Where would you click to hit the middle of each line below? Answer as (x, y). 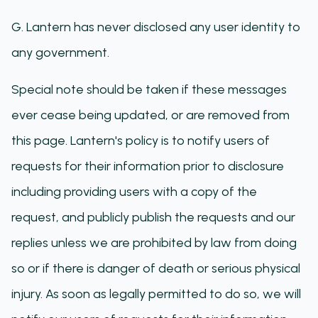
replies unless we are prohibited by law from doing (154, 243)
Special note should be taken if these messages (149, 89)
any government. (60, 53)
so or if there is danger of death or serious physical (156, 268)
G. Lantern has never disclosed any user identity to (156, 27)
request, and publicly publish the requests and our (153, 217)
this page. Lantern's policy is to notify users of (141, 141)
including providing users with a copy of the (134, 192)
